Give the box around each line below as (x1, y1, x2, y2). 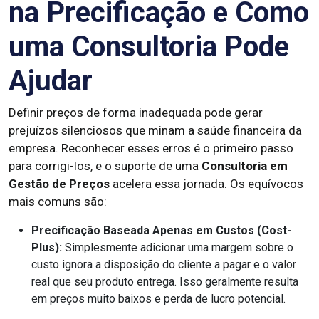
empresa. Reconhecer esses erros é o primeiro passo (9, 141, 293, 155)
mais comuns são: (9, 194, 107, 209)
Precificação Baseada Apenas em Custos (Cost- (31, 224, 291, 237)
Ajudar (9, 64, 93, 98)
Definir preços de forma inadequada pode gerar (9, 105, 263, 120)
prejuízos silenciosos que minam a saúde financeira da (9, 123, 302, 137)
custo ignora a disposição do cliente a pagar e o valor (31, 258, 296, 271)
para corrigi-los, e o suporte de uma (9, 159, 202, 173)
